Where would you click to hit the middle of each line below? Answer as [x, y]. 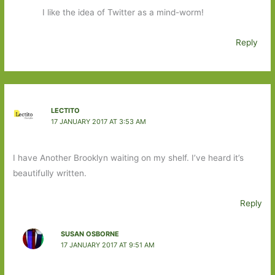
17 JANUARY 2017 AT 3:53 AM [98, 121]
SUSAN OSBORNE [90, 234]
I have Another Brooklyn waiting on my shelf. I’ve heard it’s [129, 158]
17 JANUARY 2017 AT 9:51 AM [107, 245]
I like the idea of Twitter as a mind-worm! [123, 13]
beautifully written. [50, 173]
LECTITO [65, 110]
